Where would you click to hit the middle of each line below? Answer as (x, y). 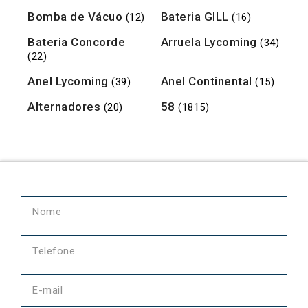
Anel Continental (208, 81)
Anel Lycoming (69, 81)
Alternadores (66, 107)
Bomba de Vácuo (77, 17)
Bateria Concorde (76, 42)
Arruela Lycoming (210, 42)
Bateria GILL (196, 17)
